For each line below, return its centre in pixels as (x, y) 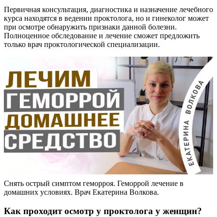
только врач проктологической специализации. (82, 45)
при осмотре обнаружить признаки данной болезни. (90, 27)
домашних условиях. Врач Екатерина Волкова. (81, 192)
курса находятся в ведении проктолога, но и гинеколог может (106, 18)
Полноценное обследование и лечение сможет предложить (102, 36)
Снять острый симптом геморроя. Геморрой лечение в (94, 184)
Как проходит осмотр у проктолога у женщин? (103, 211)
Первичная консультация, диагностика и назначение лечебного (108, 10)
